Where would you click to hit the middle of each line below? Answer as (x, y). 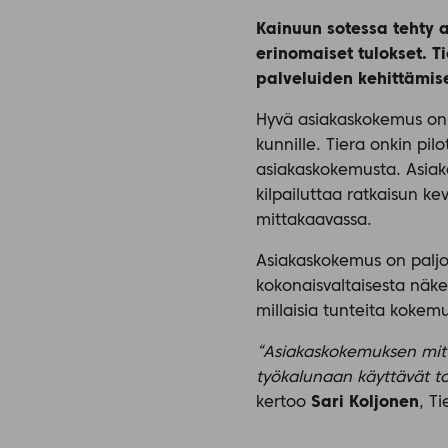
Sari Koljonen (365, 402)
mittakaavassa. (314, 220)
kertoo (283, 402)
